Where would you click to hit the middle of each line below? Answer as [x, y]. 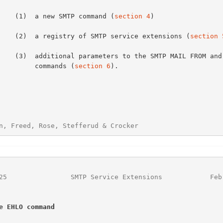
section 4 [132, 16]
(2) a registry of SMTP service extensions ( [102, 36]
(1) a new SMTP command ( [64, 16]
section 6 [92, 66]
